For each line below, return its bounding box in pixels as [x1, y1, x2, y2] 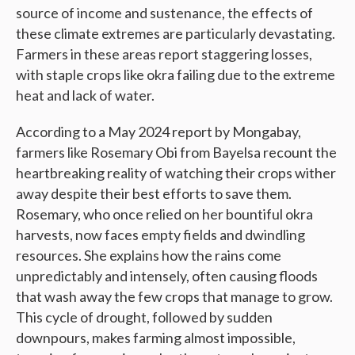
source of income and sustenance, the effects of [16, 4, 313, 22]
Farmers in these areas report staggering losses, [16, 45, 312, 63]
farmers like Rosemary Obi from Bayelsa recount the [16, 143, 337, 162]
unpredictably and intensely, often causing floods [16, 267, 318, 285]
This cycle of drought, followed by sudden [16, 308, 273, 326]
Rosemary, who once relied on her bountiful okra [16, 205, 313, 223]
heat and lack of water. [16, 86, 155, 105]
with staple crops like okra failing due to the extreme [16, 66, 335, 84]
